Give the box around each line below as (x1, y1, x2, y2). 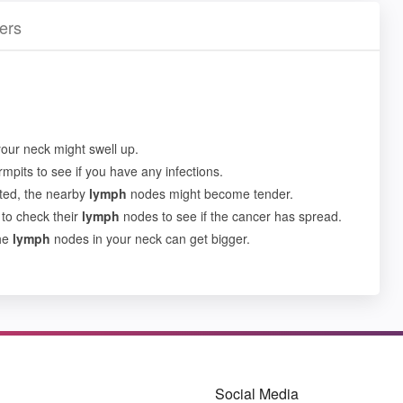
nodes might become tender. (127, 184, 293, 202)
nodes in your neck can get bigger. (50, 229, 250, 247)
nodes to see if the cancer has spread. (120, 207, 342, 225)
